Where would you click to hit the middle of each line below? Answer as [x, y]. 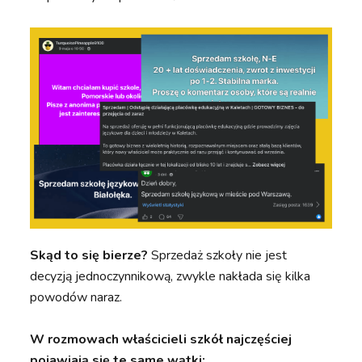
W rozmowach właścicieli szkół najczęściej [161, 340]
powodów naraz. [76, 298]
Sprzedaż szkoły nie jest [219, 256]
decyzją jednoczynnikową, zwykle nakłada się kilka [170, 277]
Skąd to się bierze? [91, 256]
